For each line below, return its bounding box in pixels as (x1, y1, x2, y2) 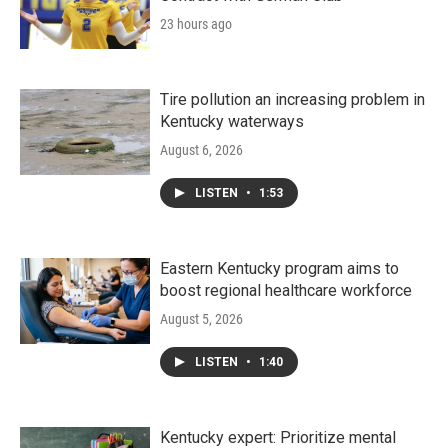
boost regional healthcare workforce (160, 281, 412, 300)
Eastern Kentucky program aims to (160, 259, 399, 278)
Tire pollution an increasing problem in (160, 90, 425, 109)
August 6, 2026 (160, 142, 243, 158)
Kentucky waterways (160, 112, 304, 131)
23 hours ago (160, 16, 232, 32)
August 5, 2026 (160, 311, 243, 327)
